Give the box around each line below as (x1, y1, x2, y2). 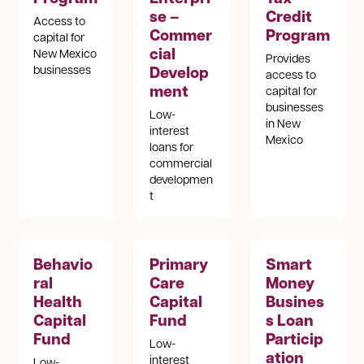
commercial (149, 155, 213, 171)
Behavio (33, 252, 93, 275)
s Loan (266, 308, 314, 331)
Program (266, 24, 331, 47)
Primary (149, 252, 209, 275)
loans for (149, 139, 194, 154)
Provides (266, 50, 311, 66)
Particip (266, 327, 324, 350)
